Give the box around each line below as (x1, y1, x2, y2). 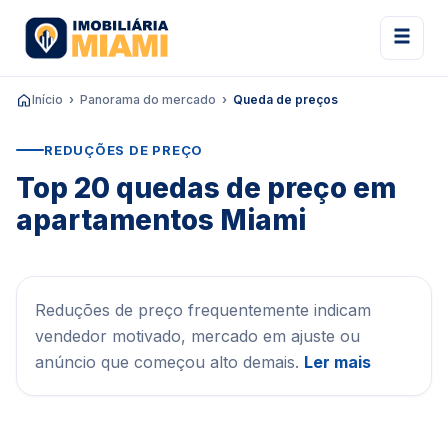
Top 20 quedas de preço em (16, 171, 396, 205)
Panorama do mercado (80, 92, 216, 107)
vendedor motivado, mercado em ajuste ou (35, 326, 360, 346)
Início (32, 92, 63, 107)
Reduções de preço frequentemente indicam (35, 300, 371, 320)
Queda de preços (233, 92, 338, 107)
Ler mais (304, 352, 371, 372)
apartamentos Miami (16, 203, 306, 237)
